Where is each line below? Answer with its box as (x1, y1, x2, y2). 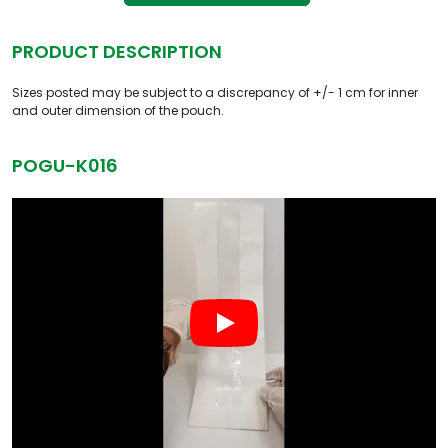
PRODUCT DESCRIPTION (12, 39, 222, 64)
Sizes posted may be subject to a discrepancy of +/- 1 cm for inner (12, 84, 418, 101)
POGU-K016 (12, 153, 118, 178)
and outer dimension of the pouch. (12, 102, 224, 119)
